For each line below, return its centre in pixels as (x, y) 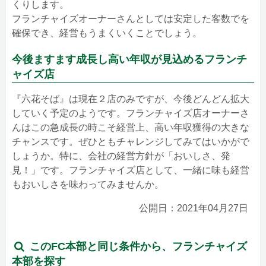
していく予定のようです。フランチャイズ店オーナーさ (131, 113)
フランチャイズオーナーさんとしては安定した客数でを (131, 19)
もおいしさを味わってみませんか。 (88, 185)
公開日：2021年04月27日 (194, 208)
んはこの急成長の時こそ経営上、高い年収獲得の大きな (131, 128)
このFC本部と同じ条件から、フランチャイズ (137, 247)
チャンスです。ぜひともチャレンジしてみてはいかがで (131, 142)
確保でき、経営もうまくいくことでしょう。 (107, 33)
